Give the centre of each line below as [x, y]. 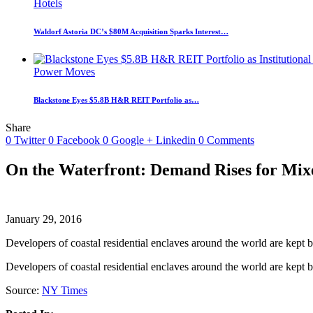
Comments [231, 140]
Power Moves [64, 72]
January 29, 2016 [44, 219]
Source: [24, 290]
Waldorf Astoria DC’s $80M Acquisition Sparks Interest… [131, 32]
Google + [132, 140]
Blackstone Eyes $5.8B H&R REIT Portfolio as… [116, 100]
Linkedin [176, 140]
